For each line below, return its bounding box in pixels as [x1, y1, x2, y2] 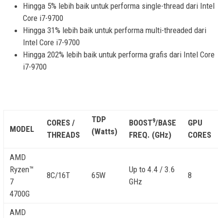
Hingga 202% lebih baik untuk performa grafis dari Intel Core [23, 49, 215, 59]
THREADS [47, 130, 80, 140]
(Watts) [91, 127, 117, 137]
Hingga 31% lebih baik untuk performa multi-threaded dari [23, 25, 206, 35]
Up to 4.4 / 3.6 [129, 164, 175, 175]
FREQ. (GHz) [129, 130, 171, 140]
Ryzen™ [10, 164, 34, 175]
